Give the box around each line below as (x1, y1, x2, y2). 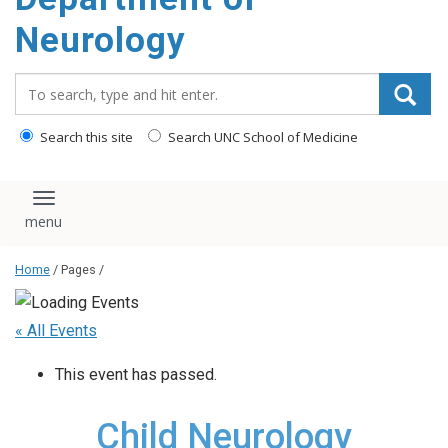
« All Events (15, 321, 97, 341)
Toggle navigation (42, 193, 193, 217)
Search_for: (14, 72, 104, 94)
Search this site (37, 128, 133, 146)
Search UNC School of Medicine (165, 128, 358, 146)
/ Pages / (50, 262, 104, 278)
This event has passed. (55, 364, 217, 384)
